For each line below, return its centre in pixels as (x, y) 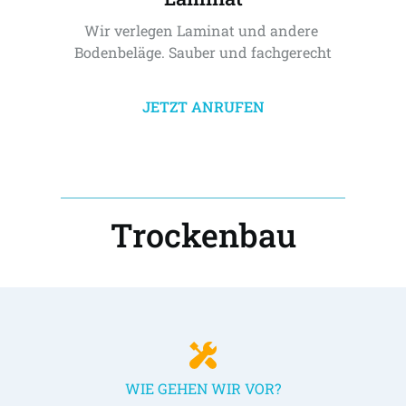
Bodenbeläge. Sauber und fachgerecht (203, 52)
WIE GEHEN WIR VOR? (203, 388)
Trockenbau (203, 235)
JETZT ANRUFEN (203, 106)
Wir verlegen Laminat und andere (201, 30)
